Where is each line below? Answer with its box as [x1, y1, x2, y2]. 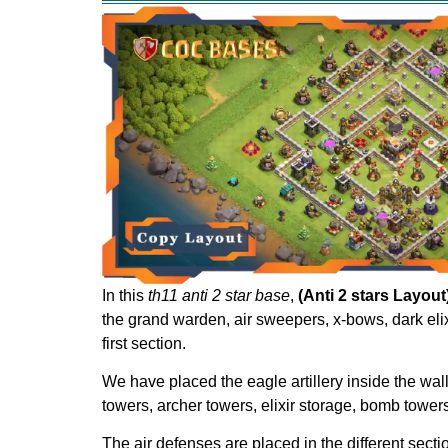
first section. [102, 334, 186, 352]
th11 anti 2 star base [148, 286, 290, 304]
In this [102, 286, 148, 304]
